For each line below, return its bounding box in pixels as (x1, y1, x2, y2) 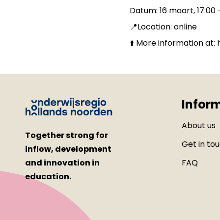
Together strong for (25, 129, 109, 141)
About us (182, 119, 216, 131)
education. (25, 170, 72, 182)
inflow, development (25, 143, 112, 155)
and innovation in (25, 157, 100, 168)
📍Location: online (129, 21, 197, 32)
